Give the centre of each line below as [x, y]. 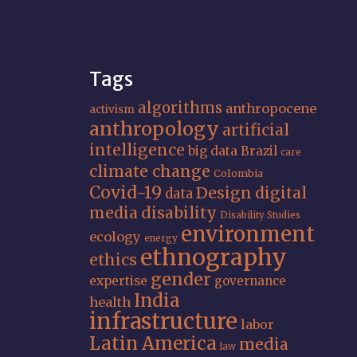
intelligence [137, 150]
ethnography [214, 257]
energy [161, 238]
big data [213, 151]
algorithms [180, 108]
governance [250, 281]
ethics [113, 260]
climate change [150, 171]
